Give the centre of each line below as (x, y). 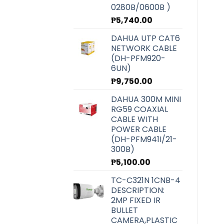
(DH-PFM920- (138, 58)
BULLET (124, 210)
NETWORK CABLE (144, 48)
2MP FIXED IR (136, 200)
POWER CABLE (139, 129)
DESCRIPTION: (138, 190)
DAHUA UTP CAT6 (145, 38)
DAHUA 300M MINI (146, 99)
